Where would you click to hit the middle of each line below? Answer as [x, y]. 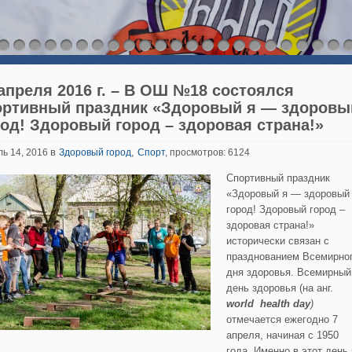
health [272, 304]
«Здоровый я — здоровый [288, 194]
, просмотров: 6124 [207, 152]
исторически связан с [278, 241]
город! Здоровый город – [286, 209]
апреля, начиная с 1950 [282, 335]
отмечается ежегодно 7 [282, 319]
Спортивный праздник [278, 178]
